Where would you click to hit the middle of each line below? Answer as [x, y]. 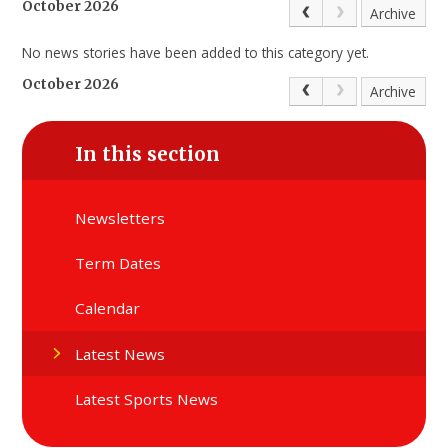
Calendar [108, 308]
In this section [148, 154]
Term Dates [118, 262]
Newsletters [120, 217]
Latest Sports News [147, 398]
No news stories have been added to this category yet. [196, 52]
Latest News [120, 353]
